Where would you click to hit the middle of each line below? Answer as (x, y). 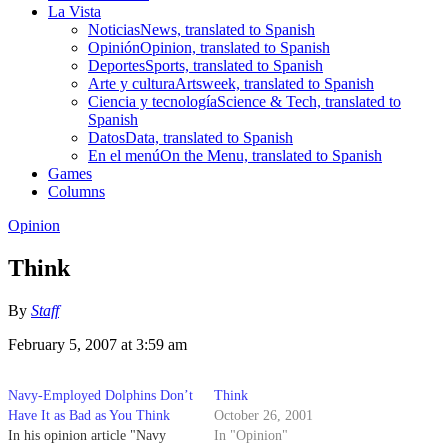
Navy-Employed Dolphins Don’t (100, 395)
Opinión (114, 47)
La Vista (74, 11)
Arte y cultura (131, 83)
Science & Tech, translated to (309, 101)
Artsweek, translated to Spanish (274, 83)
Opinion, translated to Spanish (235, 47)
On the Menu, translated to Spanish (271, 155)
